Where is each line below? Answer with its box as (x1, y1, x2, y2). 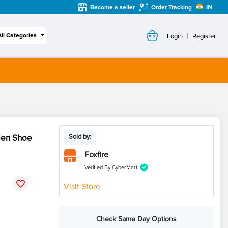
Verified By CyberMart (84, 164, 137, 171)
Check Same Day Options (96, 215, 177, 223)
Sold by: (69, 133, 91, 141)
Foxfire (84, 150, 108, 160)
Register (192, 32, 216, 40)
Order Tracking (151, 3, 192, 11)
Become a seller (90, 3, 135, 11)
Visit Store (64, 182, 100, 192)
